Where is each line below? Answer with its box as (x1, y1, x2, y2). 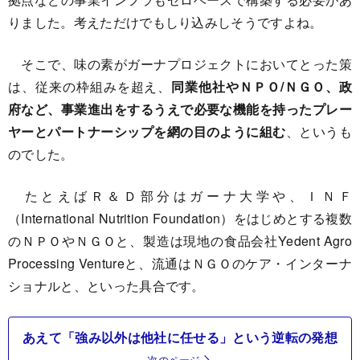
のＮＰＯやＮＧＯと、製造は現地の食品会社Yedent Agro (8, 231, 352, 250)
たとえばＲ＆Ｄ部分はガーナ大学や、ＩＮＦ (8, 186, 352, 205)
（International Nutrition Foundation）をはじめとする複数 (8, 209, 352, 227)
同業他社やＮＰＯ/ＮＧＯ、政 (171, 77, 353, 96)
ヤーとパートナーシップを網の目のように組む (8, 122, 286, 141)
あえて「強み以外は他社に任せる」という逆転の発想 (22, 328, 337, 346)
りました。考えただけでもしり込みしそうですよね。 (8, 13, 323, 31)
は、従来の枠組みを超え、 (8, 77, 172, 96)
